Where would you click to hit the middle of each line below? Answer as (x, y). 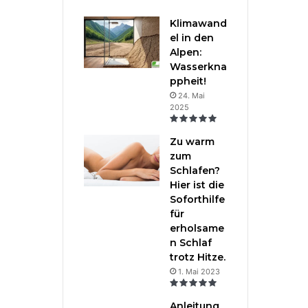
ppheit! (188, 81)
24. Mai (191, 96)
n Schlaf (191, 243)
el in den (192, 38)
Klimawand (198, 24)
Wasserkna (198, 67)
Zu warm (192, 142)
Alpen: (186, 53)
